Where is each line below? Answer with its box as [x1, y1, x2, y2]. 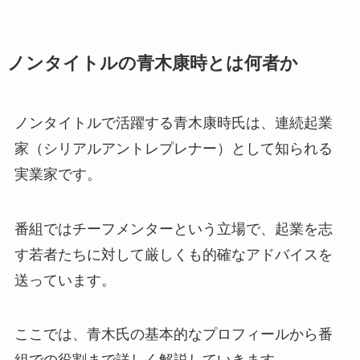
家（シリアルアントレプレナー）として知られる [14, 140, 333, 157]
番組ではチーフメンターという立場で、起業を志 [14, 220, 333, 237]
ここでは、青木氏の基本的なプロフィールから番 [14, 326, 333, 343]
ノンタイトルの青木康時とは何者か [6, 53, 298, 73]
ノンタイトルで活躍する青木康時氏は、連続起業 [14, 114, 333, 131]
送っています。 [14, 272, 116, 288]
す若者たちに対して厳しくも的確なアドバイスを [14, 246, 333, 263]
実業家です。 [14, 166, 101, 182]
